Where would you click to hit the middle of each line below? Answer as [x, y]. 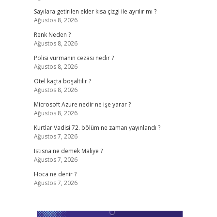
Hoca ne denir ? [55, 174]
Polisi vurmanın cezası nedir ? [74, 58]
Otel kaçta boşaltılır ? [62, 81]
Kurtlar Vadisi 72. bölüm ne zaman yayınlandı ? [97, 128]
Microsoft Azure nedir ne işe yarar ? [82, 104]
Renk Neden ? [52, 35]
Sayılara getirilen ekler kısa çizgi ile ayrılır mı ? [95, 11]
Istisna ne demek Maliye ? [68, 151]
